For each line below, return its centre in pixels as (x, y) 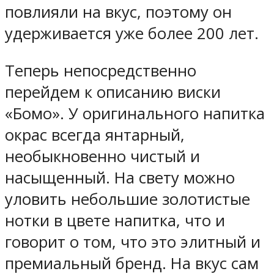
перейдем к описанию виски (113, 92)
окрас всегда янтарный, (95, 135)
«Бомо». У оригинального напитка (135, 113)
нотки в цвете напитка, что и (115, 220)
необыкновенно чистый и (102, 156)
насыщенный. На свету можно (120, 177)
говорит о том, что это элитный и (133, 242)
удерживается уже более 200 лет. (132, 33)
